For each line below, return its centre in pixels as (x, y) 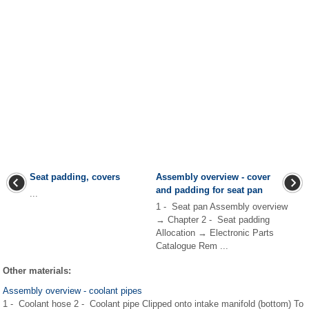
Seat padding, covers (75, 177)
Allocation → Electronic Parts (215, 233)
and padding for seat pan (209, 190)
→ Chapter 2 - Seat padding (213, 220)
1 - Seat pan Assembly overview (222, 207)
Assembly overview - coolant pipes (72, 291)
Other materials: (37, 271)
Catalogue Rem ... (192, 246)
